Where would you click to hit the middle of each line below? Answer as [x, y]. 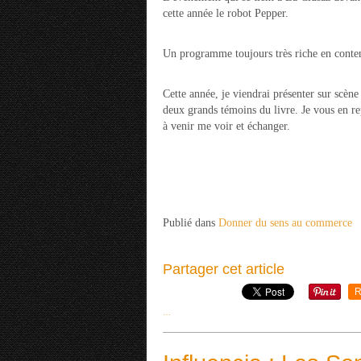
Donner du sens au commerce [285, 223]
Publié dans [189, 223]
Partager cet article [224, 269]
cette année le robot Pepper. [226, 13]
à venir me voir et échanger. [226, 126]
